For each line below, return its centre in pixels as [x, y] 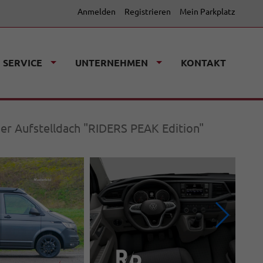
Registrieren [148, 12]
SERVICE [23, 63]
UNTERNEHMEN [112, 63]
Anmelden [97, 12]
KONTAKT [203, 63]
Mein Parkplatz [208, 12]
